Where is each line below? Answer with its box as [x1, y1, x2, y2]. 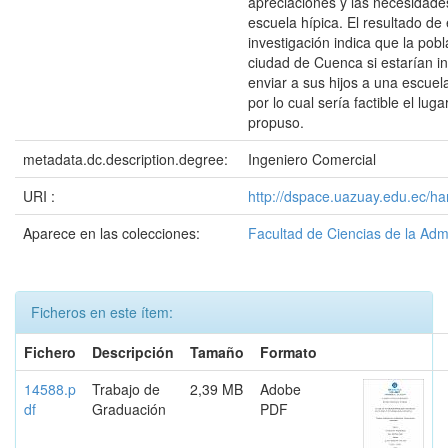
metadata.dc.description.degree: [23, 149, 232, 169]
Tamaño [190, 342, 244, 362]
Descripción [92, 342, 174, 362]
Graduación [92, 399, 166, 419]
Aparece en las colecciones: [23, 223, 200, 243]
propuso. [248, 112, 304, 132]
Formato [260, 342, 317, 362]
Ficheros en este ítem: [31, 302, 173, 322]
